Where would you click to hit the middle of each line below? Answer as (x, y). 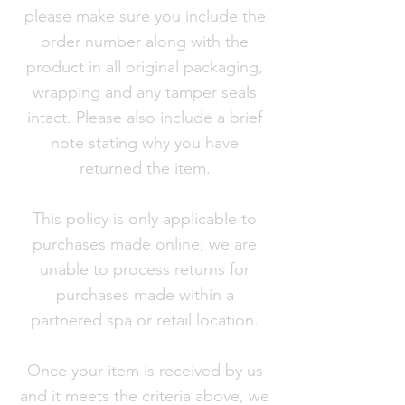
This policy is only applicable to (145, 219)
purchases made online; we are (145, 244)
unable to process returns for (145, 269)
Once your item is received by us (145, 371)
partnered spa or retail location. (145, 320)
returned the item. (145, 168)
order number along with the (145, 42)
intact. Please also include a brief (145, 118)
